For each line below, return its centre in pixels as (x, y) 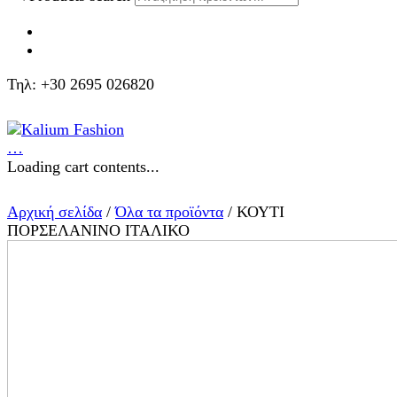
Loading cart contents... (83, 166)
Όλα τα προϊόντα (169, 211)
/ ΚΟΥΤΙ (254, 211)
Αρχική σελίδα (54, 211)
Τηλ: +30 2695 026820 (81, 84)
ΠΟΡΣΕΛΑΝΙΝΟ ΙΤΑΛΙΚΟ (98, 230)
